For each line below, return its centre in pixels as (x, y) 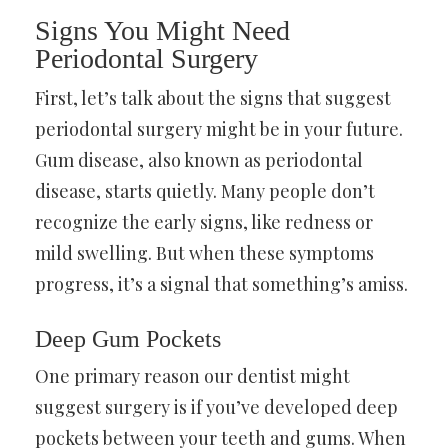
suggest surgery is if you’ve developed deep (216, 406)
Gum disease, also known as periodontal (199, 159)
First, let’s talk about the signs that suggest (213, 97)
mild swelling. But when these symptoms (204, 252)
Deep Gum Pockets (128, 338)
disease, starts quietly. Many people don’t (205, 190)
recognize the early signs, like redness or (204, 221)
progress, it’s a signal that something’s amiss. (221, 283)
